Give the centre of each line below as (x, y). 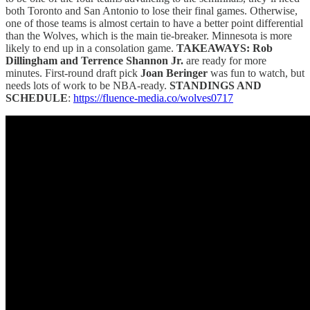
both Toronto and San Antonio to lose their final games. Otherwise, (152, 10)
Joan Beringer (174, 73)
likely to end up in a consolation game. (91, 48)
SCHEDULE (37, 98)
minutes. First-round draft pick (73, 73)
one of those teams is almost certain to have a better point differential (154, 23)
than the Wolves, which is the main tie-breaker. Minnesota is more (149, 35)
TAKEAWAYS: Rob (225, 48)
